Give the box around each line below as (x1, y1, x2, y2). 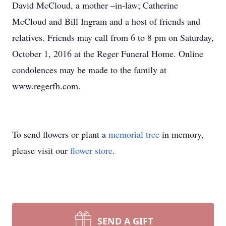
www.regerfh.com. (12, 80, 81, 92)
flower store (70, 144, 112, 156)
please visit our (12, 144, 70, 156)
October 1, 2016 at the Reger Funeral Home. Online (12, 47, 203, 60)
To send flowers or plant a (12, 128, 108, 140)
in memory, (159, 128, 204, 140)
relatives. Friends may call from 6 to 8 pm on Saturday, (12, 31, 214, 43)
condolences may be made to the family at (12, 64, 166, 76)
